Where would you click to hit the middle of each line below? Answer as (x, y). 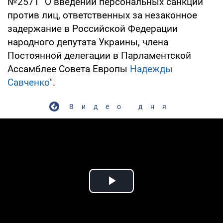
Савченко (29, 82)
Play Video (147, 192)
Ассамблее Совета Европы (69, 69)
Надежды (151, 69)
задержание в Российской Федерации (93, 28)
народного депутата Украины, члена (88, 42)
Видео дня (121, 106)
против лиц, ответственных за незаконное (102, 15)
